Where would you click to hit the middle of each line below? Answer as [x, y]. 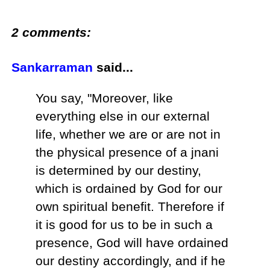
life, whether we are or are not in [128, 134]
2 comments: [52, 33]
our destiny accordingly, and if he [131, 261]
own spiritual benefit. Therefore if [130, 207]
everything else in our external [123, 116]
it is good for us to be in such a [124, 225]
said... [113, 67]
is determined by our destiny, [119, 171]
